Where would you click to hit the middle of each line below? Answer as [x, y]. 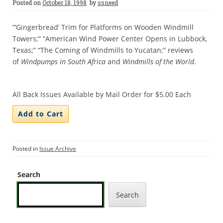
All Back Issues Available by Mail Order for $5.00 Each [102, 94]
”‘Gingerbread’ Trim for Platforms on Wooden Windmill [103, 27]
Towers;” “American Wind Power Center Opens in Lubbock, [110, 39]
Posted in [26, 149]
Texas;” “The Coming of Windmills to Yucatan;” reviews [103, 50]
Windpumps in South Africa [63, 61]
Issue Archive [58, 149]
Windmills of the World [158, 61]
